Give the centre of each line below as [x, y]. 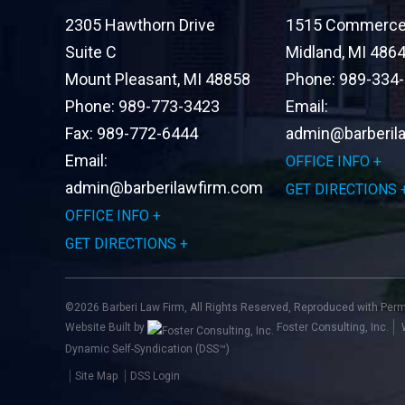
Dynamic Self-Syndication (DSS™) [147, 349]
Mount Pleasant [121, 79]
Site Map [96, 376]
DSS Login [155, 376]
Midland [313, 52]
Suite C [91, 52]
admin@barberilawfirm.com [164, 188]
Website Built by [106, 327]
